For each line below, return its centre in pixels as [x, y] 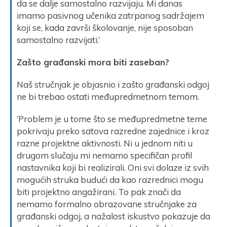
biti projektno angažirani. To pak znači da [99, 192]
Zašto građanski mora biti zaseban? [93, 62]
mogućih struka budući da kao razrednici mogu [110, 179]
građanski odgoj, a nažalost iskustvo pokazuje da [113, 216]
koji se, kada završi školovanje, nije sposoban [105, 27]
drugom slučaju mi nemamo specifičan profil [104, 155]
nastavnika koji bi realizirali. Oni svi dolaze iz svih [113, 167]
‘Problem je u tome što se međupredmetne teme [112, 119]
